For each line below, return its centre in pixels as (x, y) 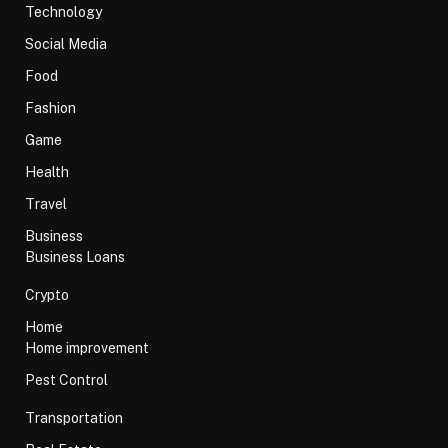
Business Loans (75, 256)
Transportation (74, 417)
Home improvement (87, 347)
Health (47, 171)
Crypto (47, 294)
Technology (63, 11)
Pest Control (66, 379)
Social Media (66, 43)
